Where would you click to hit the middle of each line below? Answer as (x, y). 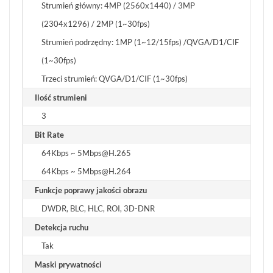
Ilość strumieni (61, 98)
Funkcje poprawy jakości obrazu (91, 190)
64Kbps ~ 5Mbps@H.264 (86, 172)
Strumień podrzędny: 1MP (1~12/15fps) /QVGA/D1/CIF (140, 42)
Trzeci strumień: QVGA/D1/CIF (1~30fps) (115, 79)
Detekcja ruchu (62, 228)
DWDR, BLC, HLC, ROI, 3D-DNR (98, 209)
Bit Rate (49, 135)
